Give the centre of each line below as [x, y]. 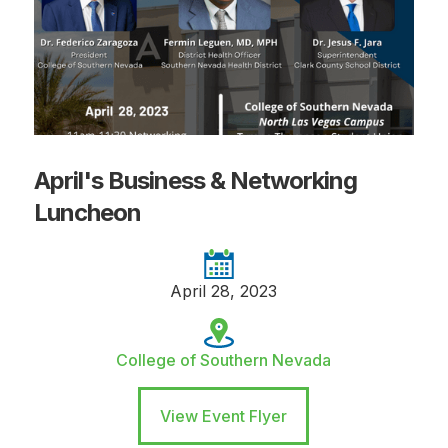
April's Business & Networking [195, 180]
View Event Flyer [224, 415]
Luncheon [87, 212]
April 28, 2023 [224, 290]
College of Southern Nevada [224, 359]
